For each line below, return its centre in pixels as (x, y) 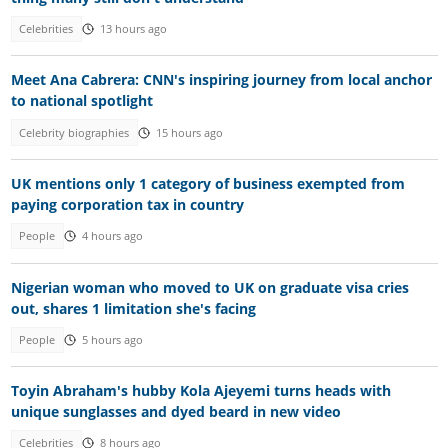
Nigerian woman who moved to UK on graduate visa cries (209, 287)
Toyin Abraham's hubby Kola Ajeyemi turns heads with (200, 391)
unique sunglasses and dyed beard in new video (175, 412)
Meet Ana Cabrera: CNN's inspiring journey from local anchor (221, 80)
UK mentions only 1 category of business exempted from (207, 184)
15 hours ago (189, 132)
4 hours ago (112, 236)
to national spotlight (81, 101)
